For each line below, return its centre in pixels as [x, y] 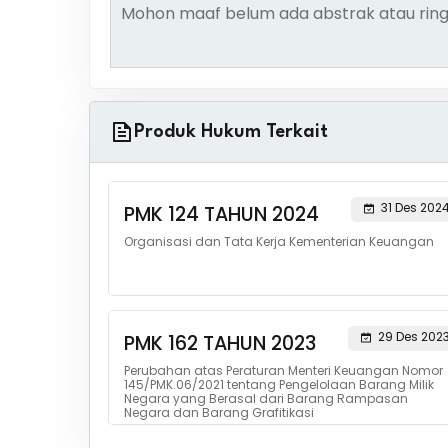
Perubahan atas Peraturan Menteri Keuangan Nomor [283, 370]
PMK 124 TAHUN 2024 [221, 214]
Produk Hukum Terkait [230, 132]
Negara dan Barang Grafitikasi [218, 412]
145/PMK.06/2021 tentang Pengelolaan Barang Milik [278, 384]
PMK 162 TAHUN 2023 [219, 343]
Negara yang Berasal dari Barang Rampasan [265, 398]
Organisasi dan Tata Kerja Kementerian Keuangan [278, 241]
